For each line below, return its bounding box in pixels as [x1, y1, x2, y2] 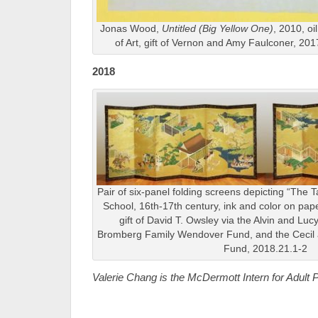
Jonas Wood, [99, 23, 159, 34]
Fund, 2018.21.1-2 [223, 243, 307, 254]
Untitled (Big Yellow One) [158, 23, 273, 34]
